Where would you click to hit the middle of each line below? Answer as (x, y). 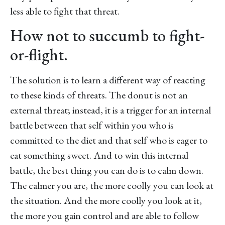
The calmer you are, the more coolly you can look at (112, 185)
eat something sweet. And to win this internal (99, 155)
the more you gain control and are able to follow (104, 215)
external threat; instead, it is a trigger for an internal (110, 110)
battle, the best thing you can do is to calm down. (107, 170)
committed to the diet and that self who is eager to (109, 140)
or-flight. (39, 54)
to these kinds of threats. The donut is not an (99, 95)
